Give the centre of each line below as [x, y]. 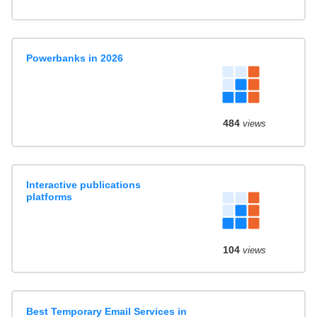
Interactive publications [84, 184]
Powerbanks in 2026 [75, 58]
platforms [50, 196]
